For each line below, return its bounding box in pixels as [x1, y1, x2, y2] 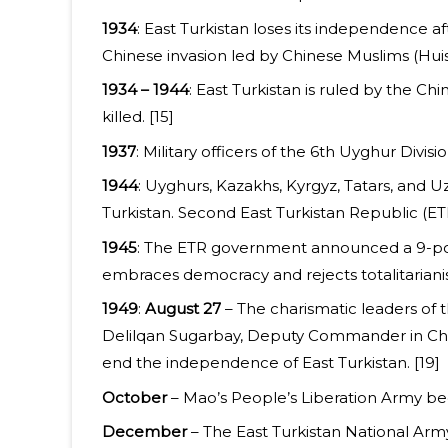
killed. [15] [102, 107, 174, 127]
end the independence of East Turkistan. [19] [102, 353, 440, 373]
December [102, 422, 187, 442]
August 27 [145, 299, 221, 319]
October [102, 387, 167, 407]
